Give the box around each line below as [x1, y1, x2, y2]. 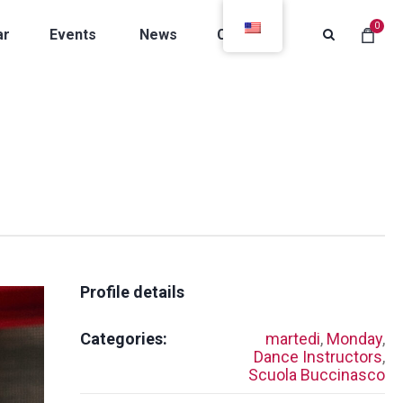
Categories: [79, 329, 167, 348]
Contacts [217, 25, 279, 43]
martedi [264, 329, 320, 348]
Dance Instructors [253, 347, 382, 366]
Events [49, 25, 96, 43]
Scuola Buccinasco [247, 365, 385, 384]
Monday [326, 329, 382, 348]
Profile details [79, 282, 184, 301]
